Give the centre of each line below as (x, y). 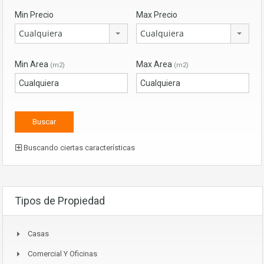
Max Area (155, 64)
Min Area (32, 64)
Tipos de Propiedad (60, 200)
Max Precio (157, 14)
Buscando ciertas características (78, 147)
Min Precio (34, 14)
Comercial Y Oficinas (62, 253)
